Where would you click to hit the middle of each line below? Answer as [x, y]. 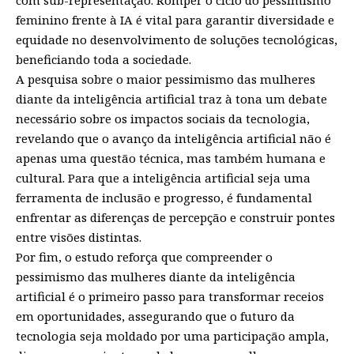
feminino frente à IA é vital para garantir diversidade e [175, 19]
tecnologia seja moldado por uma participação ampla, [172, 335]
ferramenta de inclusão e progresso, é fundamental [164, 197]
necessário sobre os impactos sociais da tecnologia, [163, 118]
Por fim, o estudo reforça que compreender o [144, 256]
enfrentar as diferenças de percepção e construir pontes [175, 217]
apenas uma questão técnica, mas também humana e [171, 158]
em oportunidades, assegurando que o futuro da [155, 316]
